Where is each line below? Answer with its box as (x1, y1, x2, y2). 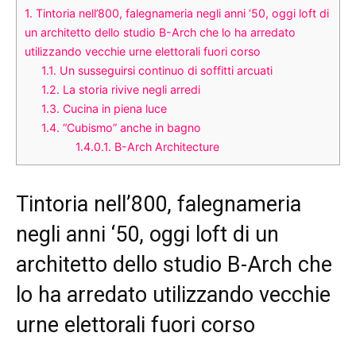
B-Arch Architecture (111, 140, 220, 154)
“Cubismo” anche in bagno (60, 121, 202, 135)
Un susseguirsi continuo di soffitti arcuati (56, 64, 273, 78)
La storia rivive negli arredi (60, 83, 201, 97)
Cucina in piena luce (60, 102, 168, 116)
